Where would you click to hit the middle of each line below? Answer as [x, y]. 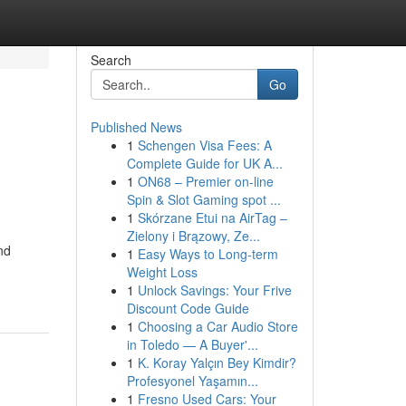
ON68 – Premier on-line [205, 181]
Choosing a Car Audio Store [217, 326]
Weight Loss [162, 272]
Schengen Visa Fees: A [204, 145]
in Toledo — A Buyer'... [192, 344]
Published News [136, 127]
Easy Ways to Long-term [208, 254]
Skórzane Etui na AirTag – [212, 217]
